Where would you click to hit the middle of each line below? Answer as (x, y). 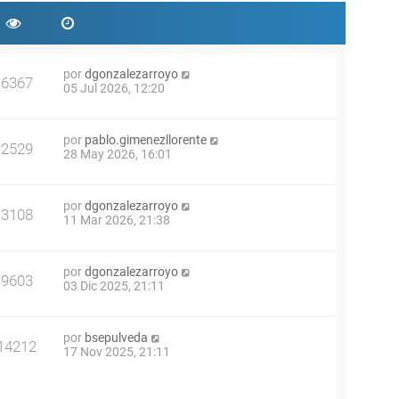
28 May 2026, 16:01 (118, 154)
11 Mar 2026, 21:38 (117, 220)
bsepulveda (116, 338)
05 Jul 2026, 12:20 (114, 88)
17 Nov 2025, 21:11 (117, 352)
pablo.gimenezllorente (146, 140)
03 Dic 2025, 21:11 (114, 286)
